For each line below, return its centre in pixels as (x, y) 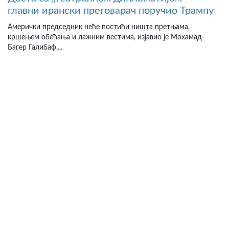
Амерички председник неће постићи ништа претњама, (99, 27)
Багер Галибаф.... (35, 48)
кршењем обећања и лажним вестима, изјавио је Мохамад (105, 38)
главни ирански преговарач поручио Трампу (111, 11)
